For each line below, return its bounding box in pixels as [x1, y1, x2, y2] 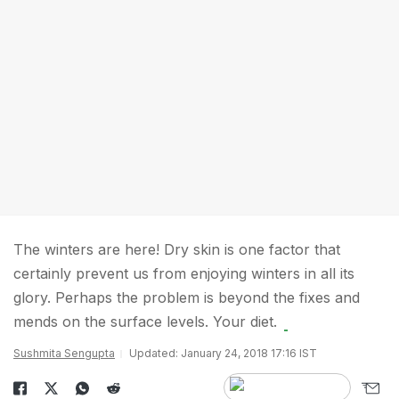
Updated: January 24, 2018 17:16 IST [129, 346, 317, 360]
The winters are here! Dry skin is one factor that [13, 240, 340, 258]
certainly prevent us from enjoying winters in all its [13, 265, 354, 282]
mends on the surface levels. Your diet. [13, 313, 277, 330]
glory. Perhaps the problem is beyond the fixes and [13, 289, 360, 306]
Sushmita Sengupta [13, 346, 115, 360]
